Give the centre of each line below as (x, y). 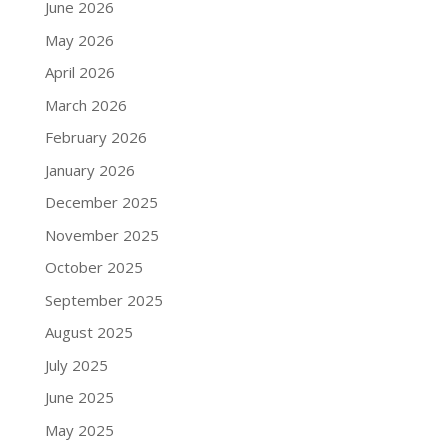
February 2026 (95, 137)
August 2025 (88, 332)
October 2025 (93, 267)
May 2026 (79, 39)
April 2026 (79, 72)
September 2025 (103, 299)
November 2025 (101, 234)
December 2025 (101, 202)
